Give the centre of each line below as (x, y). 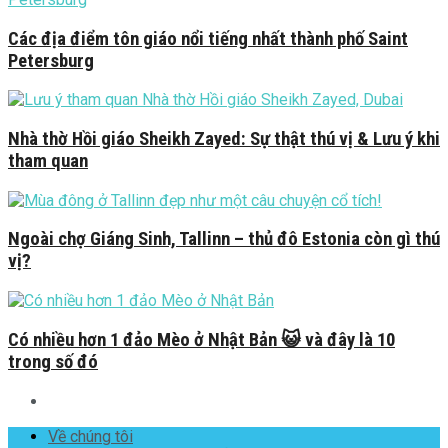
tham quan (48, 160)
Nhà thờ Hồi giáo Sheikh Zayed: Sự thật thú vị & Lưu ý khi (224, 138)
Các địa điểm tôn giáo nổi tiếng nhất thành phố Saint (208, 38)
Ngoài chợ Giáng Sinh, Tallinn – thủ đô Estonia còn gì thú (224, 239)
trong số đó (53, 361)
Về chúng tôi (90, 436)
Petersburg (51, 60)
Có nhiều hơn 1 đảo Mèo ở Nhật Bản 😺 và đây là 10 (201, 339)
